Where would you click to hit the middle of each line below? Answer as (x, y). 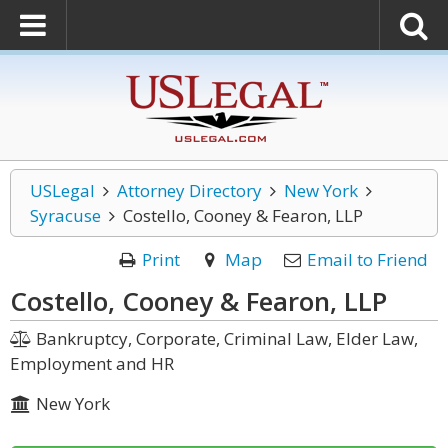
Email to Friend (367, 259)
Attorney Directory (189, 190)
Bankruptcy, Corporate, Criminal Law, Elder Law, (224, 338)
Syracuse (65, 215)
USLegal (62, 190)
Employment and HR (92, 363)
